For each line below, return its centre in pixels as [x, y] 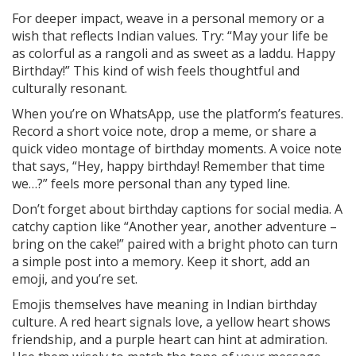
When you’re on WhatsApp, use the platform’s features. [178, 113]
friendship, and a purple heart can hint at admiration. [170, 339]
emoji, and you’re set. [75, 279]
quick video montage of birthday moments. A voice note [177, 148]
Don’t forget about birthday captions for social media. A [177, 209]
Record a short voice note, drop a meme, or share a [164, 131]
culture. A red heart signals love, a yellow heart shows [171, 321]
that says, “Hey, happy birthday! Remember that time [168, 166]
